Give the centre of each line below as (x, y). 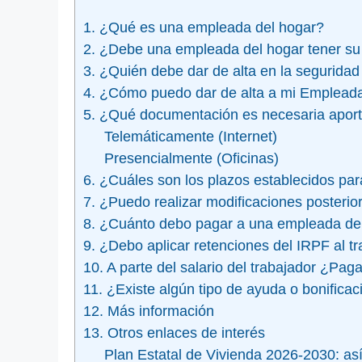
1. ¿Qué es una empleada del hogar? (204, 28)
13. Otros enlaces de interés (174, 333)
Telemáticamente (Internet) (190, 137)
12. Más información (149, 311)
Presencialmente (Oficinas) (191, 159)
